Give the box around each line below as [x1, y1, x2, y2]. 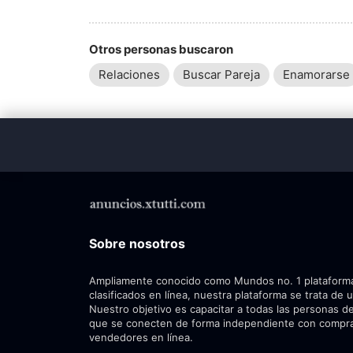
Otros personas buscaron [89, 42, 233, 57]
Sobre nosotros [89, 236, 185, 251]
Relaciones [98, 67, 160, 82]
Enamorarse [283, 67, 350, 82]
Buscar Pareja [183, 67, 260, 82]
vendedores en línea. [89, 331, 193, 344]
